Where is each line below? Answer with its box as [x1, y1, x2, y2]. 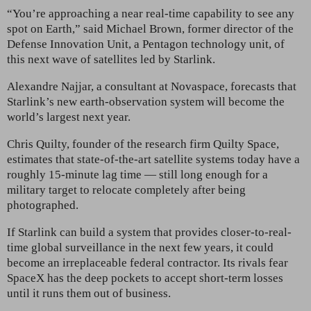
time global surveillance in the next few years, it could [7, 240, 274, 254]
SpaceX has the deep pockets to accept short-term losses [7, 271, 283, 285]
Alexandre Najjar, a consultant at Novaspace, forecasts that [7, 79, 296, 93]
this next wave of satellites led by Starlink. [7, 52, 215, 66]
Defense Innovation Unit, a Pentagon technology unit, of [7, 37, 285, 51]
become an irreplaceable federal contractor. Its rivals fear [7, 255, 288, 269]
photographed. [7, 198, 78, 212]
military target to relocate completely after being [7, 183, 246, 196]
